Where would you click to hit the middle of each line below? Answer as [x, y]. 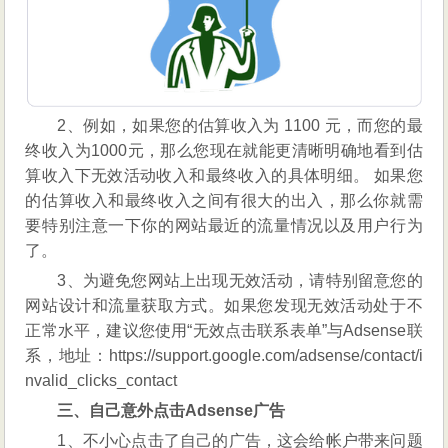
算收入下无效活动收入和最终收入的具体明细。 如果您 [224, 176]
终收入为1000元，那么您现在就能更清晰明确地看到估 [224, 151]
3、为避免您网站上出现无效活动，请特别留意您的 [240, 281]
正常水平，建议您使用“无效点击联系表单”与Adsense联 [224, 331]
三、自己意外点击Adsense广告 [171, 411]
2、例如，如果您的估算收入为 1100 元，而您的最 [240, 126]
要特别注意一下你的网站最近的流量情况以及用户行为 [224, 226]
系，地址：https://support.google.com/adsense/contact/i [224, 356]
